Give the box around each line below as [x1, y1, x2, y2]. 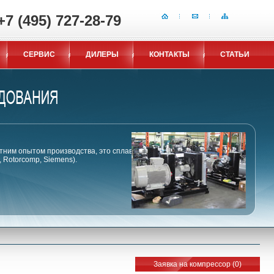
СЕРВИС [23, 50, 55, 59]
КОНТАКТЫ [149, 50, 190, 59]
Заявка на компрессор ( [154, 260, 235, 268]
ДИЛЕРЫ [86, 50, 119, 59]
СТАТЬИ [220, 50, 250, 59]
